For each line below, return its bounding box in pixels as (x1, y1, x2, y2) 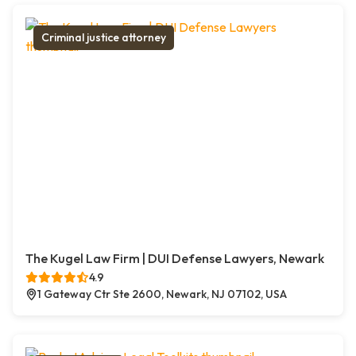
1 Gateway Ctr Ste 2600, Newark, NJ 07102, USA (37, 287, 287, 302)
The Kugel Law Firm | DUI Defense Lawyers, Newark (25, 250, 324, 267)
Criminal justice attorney (41, 30, 166, 45)
